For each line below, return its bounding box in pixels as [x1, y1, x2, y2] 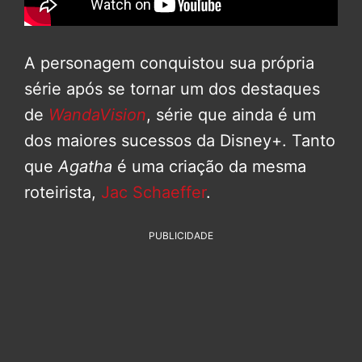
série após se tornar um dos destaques [24, 78, 320, 99]
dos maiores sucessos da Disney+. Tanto [24, 130, 335, 150]
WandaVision [48, 104, 146, 124]
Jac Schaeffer [101, 182, 206, 202]
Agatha [58, 156, 112, 176]
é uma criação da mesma [112, 156, 306, 176]
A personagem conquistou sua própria [24, 53, 314, 73]
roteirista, [24, 182, 101, 202]
